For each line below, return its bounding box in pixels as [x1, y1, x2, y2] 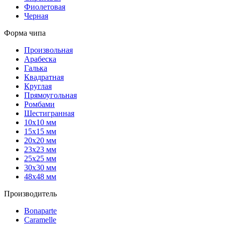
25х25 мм [24, 154, 56, 163]
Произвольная [24, 46, 73, 54]
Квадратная [24, 73, 64, 81]
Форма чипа [4, 29, 46, 37]
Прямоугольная [24, 91, 77, 99]
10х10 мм [24, 118, 56, 127]
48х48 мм [24, 172, 56, 181]
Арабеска [24, 55, 56, 63]
